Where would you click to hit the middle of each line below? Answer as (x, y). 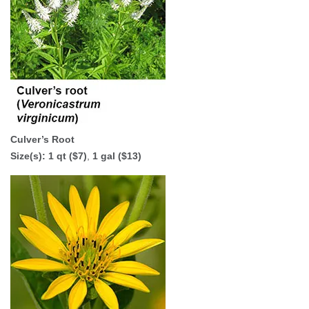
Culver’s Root (42, 139)
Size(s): (29, 156)
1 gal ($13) (117, 156)
